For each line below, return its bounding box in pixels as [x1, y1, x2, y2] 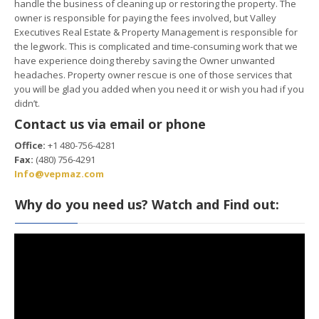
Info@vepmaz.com [14, 167, 104, 180]
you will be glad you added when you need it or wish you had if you [14, 82, 304, 95]
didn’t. [14, 96, 40, 110]
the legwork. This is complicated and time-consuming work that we [14, 39, 298, 53]
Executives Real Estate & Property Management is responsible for [14, 25, 298, 38]
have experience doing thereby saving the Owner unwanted [14, 53, 275, 67]
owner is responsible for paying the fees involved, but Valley [14, 11, 276, 24]
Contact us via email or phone [14, 115, 206, 132]
